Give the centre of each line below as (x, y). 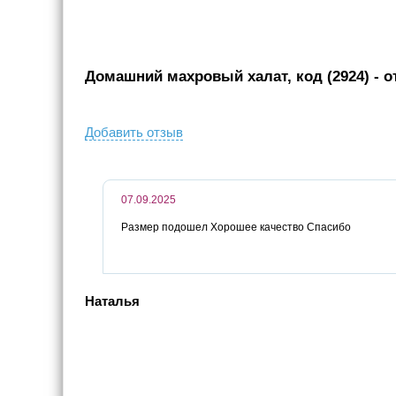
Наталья (112, 301)
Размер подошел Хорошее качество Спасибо (236, 227)
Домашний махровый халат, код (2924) (227, 76)
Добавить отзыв (134, 132)
